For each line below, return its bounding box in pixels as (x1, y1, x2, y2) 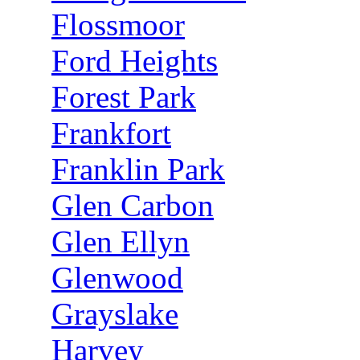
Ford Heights (51, 43, 218, 78)
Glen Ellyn (51, 224, 190, 259)
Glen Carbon (51, 188, 214, 223)
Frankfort (51, 116, 171, 150)
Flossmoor (51, 7, 185, 42)
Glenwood (51, 260, 183, 295)
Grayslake (51, 297, 178, 331)
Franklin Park (51, 152, 225, 186)
